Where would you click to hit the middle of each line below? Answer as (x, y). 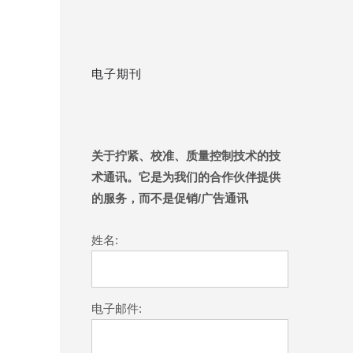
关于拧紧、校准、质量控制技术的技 (186, 156)
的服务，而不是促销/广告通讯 (170, 198)
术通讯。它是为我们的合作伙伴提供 (186, 177)
